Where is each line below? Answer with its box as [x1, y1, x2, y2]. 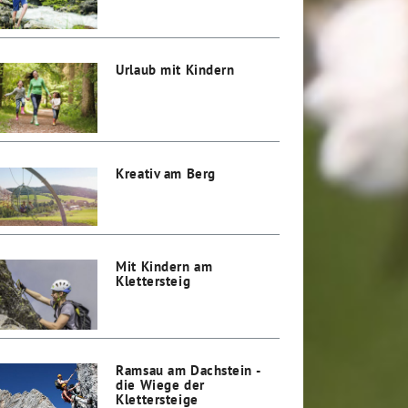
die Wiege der [116, 374, 205, 393]
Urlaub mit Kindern [116, 59, 235, 78]
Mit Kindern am [116, 256, 213, 275]
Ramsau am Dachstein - [116, 360, 260, 379]
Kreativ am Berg [116, 164, 216, 183]
